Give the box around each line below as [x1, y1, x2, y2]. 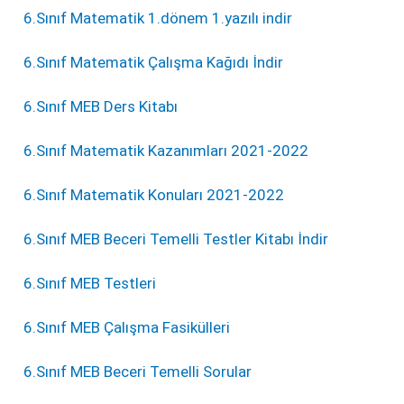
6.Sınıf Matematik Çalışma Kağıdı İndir [23, 53, 284, 72]
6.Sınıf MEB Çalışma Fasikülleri [23, 318, 231, 337]
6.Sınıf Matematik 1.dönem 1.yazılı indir [23, 9, 293, 28]
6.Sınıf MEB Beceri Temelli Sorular [23, 363, 252, 381]
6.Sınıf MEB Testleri [23, 274, 157, 293]
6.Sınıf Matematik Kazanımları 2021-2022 [23, 142, 309, 161]
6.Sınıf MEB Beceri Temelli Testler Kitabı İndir [23, 230, 329, 249]
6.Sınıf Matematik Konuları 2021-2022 [23, 186, 285, 205]
